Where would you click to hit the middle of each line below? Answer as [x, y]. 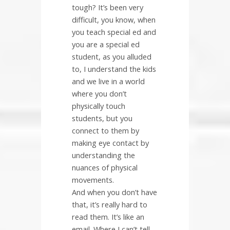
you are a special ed [106, 44]
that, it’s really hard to [110, 205]
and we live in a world [108, 81]
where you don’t [99, 94]
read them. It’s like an [108, 217]
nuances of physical [105, 168]
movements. [93, 180]
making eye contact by [110, 143]
